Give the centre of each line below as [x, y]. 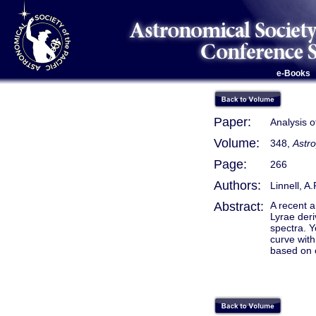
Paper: [232, 122]
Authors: [237, 186]
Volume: [237, 143]
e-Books [293, 73]
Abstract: [239, 207]
